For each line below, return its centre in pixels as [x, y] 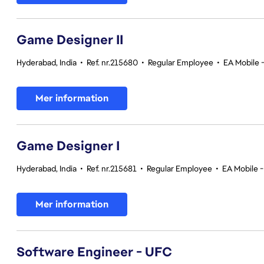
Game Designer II [70, 40]
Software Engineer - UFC [94, 252]
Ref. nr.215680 [112, 62]
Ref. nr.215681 [112, 169]
